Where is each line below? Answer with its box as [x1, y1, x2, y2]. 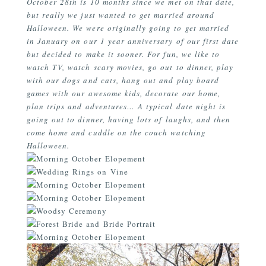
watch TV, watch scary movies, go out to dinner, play [26, 62, 234, 73]
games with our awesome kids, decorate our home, [26, 88, 220, 99]
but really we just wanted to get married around [26, 9, 214, 21]
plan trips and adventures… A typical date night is [26, 101, 226, 112]
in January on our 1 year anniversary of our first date [26, 36, 239, 47]
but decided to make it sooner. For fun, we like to [26, 49, 220, 60]
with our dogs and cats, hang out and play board [26, 75, 220, 86]
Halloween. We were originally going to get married [26, 23, 230, 34]
